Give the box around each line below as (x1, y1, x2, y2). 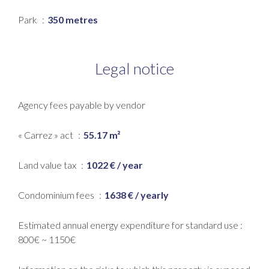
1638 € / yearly (104, 189, 169, 201)
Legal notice (95, 58, 174, 78)
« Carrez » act (18, 128, 75, 141)
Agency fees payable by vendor (18, 98, 145, 110)
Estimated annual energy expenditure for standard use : (18, 219, 243, 231)
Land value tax (18, 159, 78, 171)
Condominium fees (18, 189, 96, 201)
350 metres (47, 13, 98, 25)
